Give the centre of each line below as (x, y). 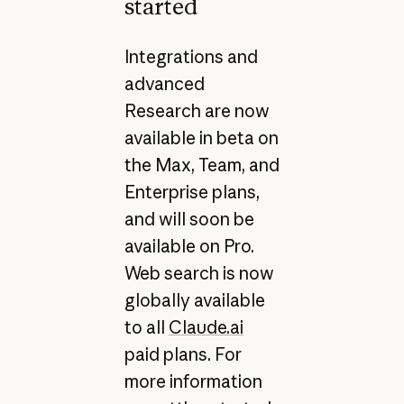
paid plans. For (183, 355)
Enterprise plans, (192, 193)
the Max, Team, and (202, 165)
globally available (194, 301)
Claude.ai (206, 328)
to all (146, 328)
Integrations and (191, 57)
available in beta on (201, 138)
